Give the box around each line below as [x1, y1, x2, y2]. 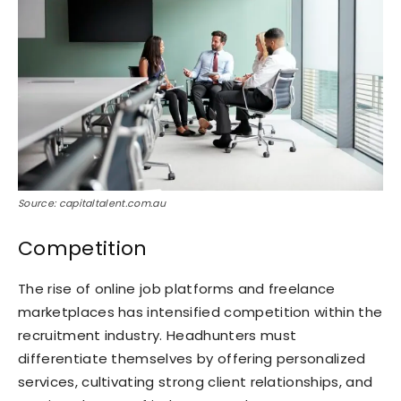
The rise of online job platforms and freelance [18, 278, 336, 298]
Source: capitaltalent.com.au [18, 195, 166, 210]
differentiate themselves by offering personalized [18, 348, 366, 368]
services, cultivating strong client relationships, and [18, 371, 373, 391]
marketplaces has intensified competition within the [18, 302, 383, 321]
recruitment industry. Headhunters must [18, 325, 297, 345]
